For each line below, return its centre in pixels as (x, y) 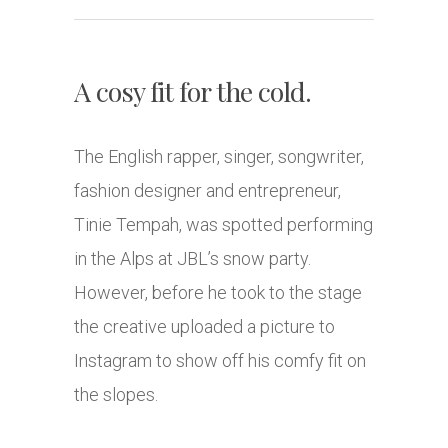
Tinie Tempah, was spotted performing (223, 225)
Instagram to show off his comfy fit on (220, 361)
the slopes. (116, 395)
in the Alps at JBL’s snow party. (192, 259)
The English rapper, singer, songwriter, (219, 157)
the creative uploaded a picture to (204, 327)
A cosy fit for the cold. (192, 91)
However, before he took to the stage (218, 293)
